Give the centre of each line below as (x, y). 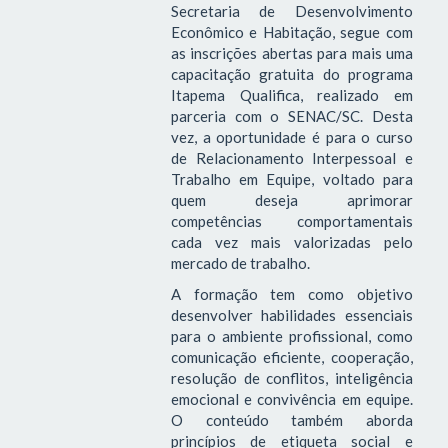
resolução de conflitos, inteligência (291, 378)
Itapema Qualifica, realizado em (291, 94)
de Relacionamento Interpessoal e (291, 157)
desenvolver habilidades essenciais (291, 315)
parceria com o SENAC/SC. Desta (291, 115)
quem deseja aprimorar (291, 199)
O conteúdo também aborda (291, 420)
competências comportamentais (291, 220)
